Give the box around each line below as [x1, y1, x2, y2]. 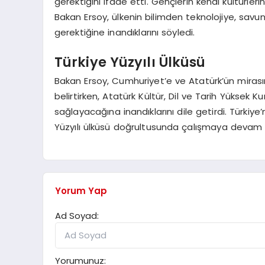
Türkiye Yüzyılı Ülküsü [54, 52, 206, 72]
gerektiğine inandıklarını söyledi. [54, 26, 195, 39]
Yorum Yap [55, 184, 107, 197]
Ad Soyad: [55, 209, 99, 222]
